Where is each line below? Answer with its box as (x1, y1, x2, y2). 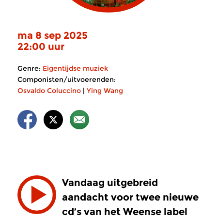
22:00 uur (17, 41, 64, 52)
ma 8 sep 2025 (17, 30, 88, 41)
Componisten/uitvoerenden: (17, 75, 116, 84)
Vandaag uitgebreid (62, 177, 158, 188)
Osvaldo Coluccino (17, 86, 81, 95)
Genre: (17, 64, 41, 73)
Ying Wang (87, 86, 123, 95)
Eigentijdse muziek (43, 64, 108, 73)
